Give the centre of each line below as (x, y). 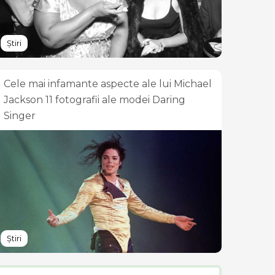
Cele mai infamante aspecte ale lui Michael (108, 84)
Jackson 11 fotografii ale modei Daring (95, 100)
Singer (20, 116)
